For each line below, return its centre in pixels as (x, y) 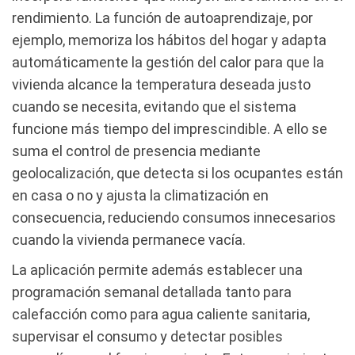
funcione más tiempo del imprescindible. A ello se (170, 128)
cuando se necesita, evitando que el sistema (154, 106)
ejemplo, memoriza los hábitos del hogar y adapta (169, 40)
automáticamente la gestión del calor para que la (168, 62)
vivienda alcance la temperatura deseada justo (161, 84)
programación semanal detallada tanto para (152, 292)
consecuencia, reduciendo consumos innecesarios (174, 217)
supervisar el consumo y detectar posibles (147, 336)
